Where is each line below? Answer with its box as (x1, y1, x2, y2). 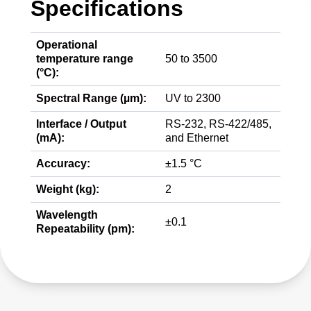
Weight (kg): (36, 183, 99, 195)
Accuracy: (36, 158, 90, 169)
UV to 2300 (165, 92, 221, 104)
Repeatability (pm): (36, 223, 135, 235)
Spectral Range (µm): (36, 92, 146, 104)
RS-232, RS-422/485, (165, 118, 271, 130)
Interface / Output (36, 118, 126, 130)
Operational (36, 39, 97, 51)
